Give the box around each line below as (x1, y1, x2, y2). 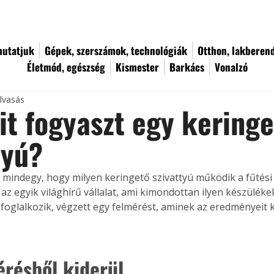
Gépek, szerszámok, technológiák (45, 43, 187, 58)
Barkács (169, 59, 204, 75)
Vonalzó (215, 59, 248, 75)
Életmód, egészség (27, 59, 105, 75)
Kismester (116, 59, 159, 75)
